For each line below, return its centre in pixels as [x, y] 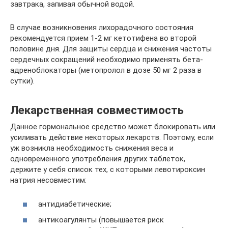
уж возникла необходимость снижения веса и [92, 148]
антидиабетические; [75, 204]
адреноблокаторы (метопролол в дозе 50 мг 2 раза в [106, 70]
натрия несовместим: [48, 180]
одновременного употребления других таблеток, [98, 159]
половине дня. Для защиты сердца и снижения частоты [111, 49]
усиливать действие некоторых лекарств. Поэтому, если [112, 138]
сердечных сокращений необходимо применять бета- [107, 60]
